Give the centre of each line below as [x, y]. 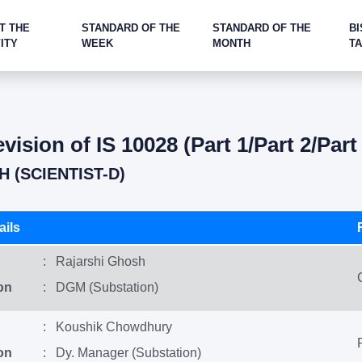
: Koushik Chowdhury [107, 327]
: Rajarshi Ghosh [94, 261]
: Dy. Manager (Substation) [122, 353]
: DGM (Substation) [100, 287]
